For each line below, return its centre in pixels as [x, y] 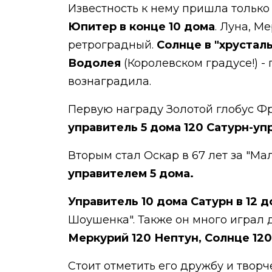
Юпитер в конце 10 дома [141, 27]
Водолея [94, 63]
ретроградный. [112, 45]
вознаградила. [111, 81]
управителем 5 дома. [131, 174]
